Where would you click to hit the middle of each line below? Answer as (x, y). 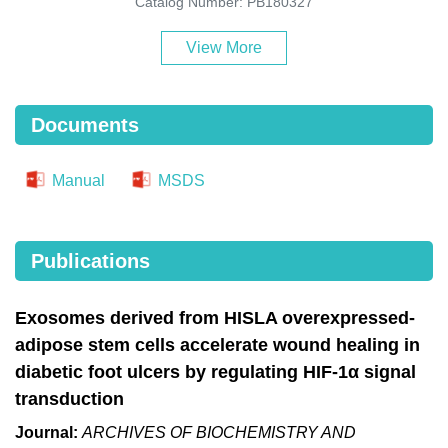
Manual (76, 180)
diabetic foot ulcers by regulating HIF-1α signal (215, 371)
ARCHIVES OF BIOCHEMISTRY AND (219, 432)
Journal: (46, 432)
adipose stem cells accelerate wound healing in (217, 344)
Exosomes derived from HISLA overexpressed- (215, 317)
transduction (69, 398)
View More (224, 47)
